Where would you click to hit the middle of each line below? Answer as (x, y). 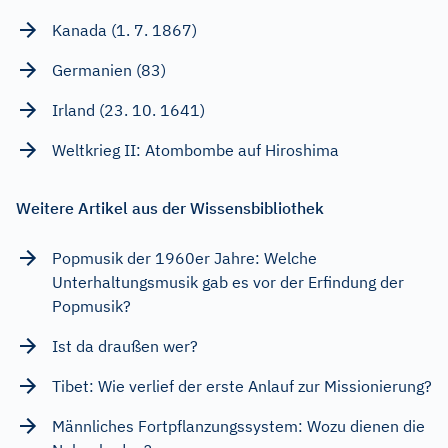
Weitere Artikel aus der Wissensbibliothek (170, 207)
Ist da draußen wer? (125, 345)
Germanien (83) (109, 69)
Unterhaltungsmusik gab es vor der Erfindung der (228, 281)
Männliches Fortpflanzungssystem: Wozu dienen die (238, 425)
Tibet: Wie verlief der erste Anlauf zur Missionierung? (242, 385)
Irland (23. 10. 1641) (128, 109)
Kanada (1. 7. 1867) (124, 29)
